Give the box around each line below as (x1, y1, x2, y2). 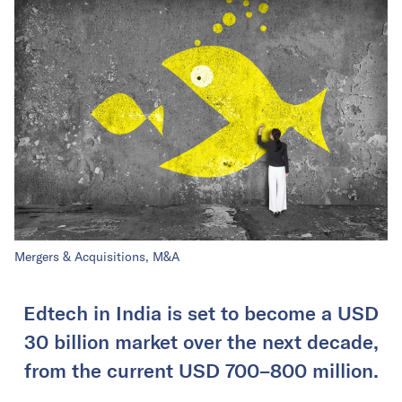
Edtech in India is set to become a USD (23, 301, 379, 325)
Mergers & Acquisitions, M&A (14, 249, 179, 266)
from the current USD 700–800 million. (23, 358, 379, 382)
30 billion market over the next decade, (23, 329, 379, 354)
